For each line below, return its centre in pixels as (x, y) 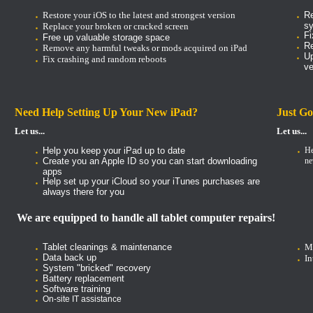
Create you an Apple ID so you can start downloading (150, 161)
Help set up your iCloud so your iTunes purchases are (151, 182)
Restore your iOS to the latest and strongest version (139, 15)
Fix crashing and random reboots (104, 59)
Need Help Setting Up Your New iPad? (106, 112)
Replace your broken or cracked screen (116, 27)
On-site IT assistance (82, 299)
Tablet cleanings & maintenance (107, 247)
